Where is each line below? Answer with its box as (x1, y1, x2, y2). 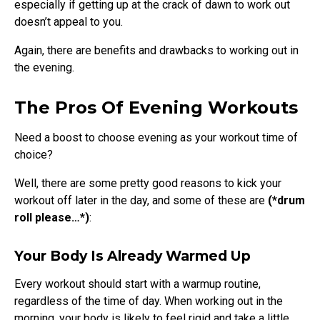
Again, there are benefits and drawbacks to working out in (14, 43, 299, 57)
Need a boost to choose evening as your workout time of (14, 130, 298, 144)
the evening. (14, 60, 74, 74)
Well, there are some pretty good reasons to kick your (14, 176, 281, 190)
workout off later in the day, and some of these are (14, 193, 268, 207)
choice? (14, 147, 56, 161)
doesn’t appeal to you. (14, 14, 126, 29)
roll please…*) (14, 210, 89, 224)
